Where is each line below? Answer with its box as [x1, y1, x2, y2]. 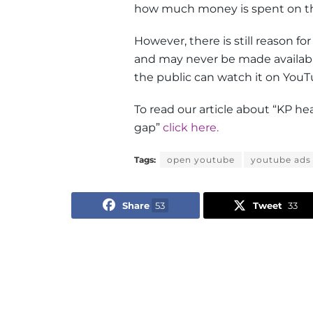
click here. [163, 120, 219, 134]
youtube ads [251, 154, 311, 165]
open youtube [167, 154, 235, 165]
